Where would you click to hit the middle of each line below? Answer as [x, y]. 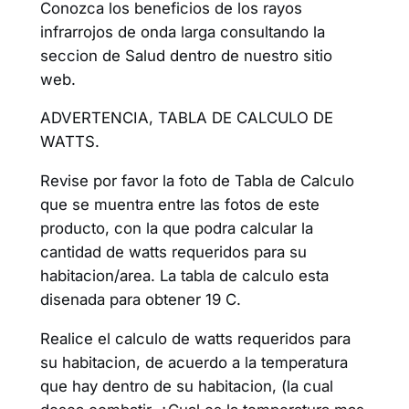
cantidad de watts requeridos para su [173, 252]
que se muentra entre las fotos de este [179, 205]
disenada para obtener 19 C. [140, 300]
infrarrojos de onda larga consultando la [182, 31]
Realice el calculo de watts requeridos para [195, 339]
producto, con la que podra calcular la [176, 229]
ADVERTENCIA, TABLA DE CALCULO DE [186, 118]
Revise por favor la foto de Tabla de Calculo [197, 181]
